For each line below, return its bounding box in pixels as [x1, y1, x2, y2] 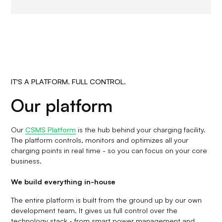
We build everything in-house [11, 176, 116, 186]
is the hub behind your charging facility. [76, 124, 206, 134]
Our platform [11, 94, 113, 116]
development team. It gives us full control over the [11, 205, 178, 215]
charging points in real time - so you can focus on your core [11, 145, 208, 155]
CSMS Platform [25, 124, 76, 134]
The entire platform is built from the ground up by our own [11, 195, 202, 204]
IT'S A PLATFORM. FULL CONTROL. [11, 76, 126, 86]
